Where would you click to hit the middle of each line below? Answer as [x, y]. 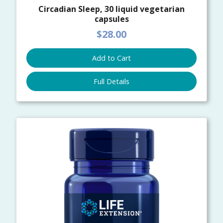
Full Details [111, 82]
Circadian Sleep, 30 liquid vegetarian [111, 9]
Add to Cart [111, 58]
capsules [111, 19]
